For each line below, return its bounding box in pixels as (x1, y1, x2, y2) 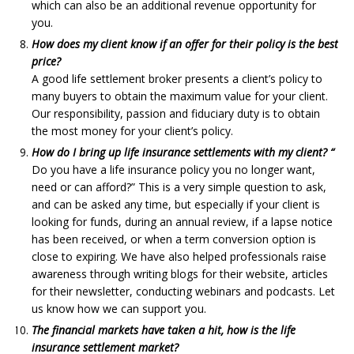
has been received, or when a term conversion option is (32, 231, 316, 247)
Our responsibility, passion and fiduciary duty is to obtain (32, 105, 320, 121)
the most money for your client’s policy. (32, 122, 233, 138)
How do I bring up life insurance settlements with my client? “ (32, 144, 334, 160)
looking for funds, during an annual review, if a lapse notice (32, 213, 333, 229)
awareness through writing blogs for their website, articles (32, 265, 328, 281)
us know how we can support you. (32, 300, 206, 316)
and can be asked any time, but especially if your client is (32, 196, 320, 212)
